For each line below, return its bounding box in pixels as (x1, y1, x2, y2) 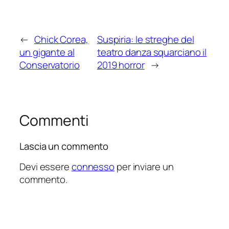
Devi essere (19, 160, 72, 174)
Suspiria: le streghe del (97, 33, 194, 47)
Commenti (19, 110, 89, 131)
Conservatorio (19, 58, 80, 72)
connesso (71, 160, 115, 174)
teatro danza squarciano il (97, 45, 207, 59)
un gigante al (19, 45, 75, 59)
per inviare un (114, 160, 174, 174)
